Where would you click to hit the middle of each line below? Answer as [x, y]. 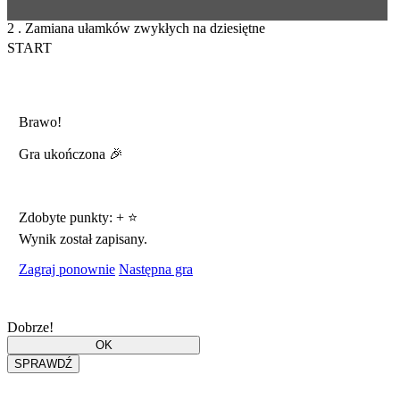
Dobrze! [30, 328]
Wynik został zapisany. [83, 239]
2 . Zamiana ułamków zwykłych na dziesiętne [136, 28]
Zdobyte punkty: [67, 218]
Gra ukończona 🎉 [71, 154]
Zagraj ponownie [67, 270]
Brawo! [40, 122]
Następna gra [155, 270]
